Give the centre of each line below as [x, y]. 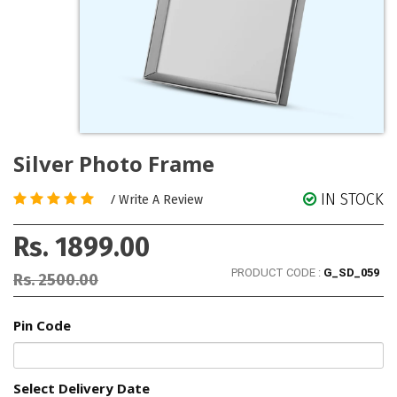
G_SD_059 [351, 273]
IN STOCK [352, 200]
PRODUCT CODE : [277, 273]
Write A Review [161, 200]
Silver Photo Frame [114, 164]
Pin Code [42, 326]
